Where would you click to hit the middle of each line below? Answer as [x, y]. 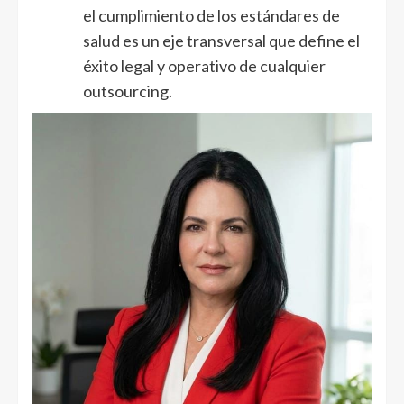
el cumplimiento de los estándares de [211, 15]
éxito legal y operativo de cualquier [204, 65]
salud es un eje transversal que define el [221, 40]
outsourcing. [128, 91]
